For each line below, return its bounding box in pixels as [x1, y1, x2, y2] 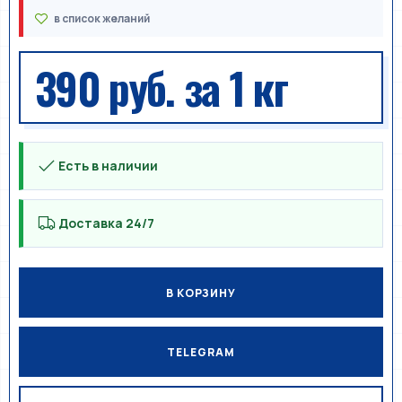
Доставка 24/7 [58, 214, 154, 232]
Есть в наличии [58, 157, 158, 174]
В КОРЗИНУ [165, 284, 237, 301]
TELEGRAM [167, 344, 235, 360]
